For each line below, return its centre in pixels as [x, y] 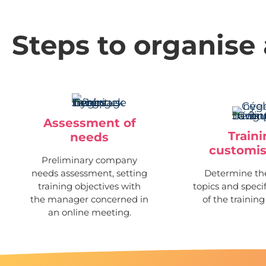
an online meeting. [89, 212]
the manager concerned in [90, 199]
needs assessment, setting [90, 173]
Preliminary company [90, 160]
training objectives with [90, 186]
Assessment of [89, 123]
